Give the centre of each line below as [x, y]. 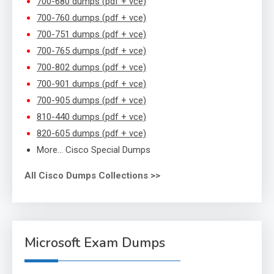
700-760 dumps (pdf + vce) [91, 18]
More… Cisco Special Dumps [94, 150]
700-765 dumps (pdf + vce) [91, 51]
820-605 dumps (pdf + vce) [91, 134]
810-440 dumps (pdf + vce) [91, 117]
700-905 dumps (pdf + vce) [91, 101]
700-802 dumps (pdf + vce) [91, 68]
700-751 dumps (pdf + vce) [91, 35]
